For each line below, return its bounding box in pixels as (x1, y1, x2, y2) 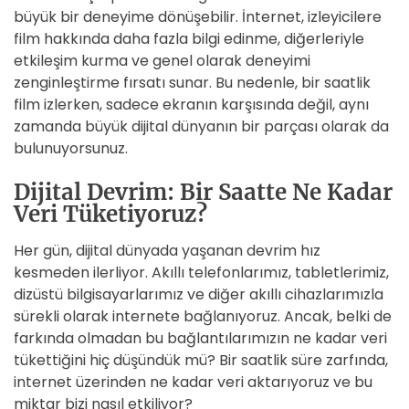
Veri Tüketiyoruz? (14, 200, 207, 228)
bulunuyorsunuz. (14, 138, 128, 159)
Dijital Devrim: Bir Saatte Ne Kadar (14, 178, 393, 206)
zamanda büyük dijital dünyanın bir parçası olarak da (14, 116, 389, 137)
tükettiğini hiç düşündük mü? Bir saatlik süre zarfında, (14, 350, 388, 371)
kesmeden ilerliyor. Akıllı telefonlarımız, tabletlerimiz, (14, 262, 389, 283)
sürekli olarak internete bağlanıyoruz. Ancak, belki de (14, 306, 392, 327)
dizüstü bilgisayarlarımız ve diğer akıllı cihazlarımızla (14, 284, 383, 305)
